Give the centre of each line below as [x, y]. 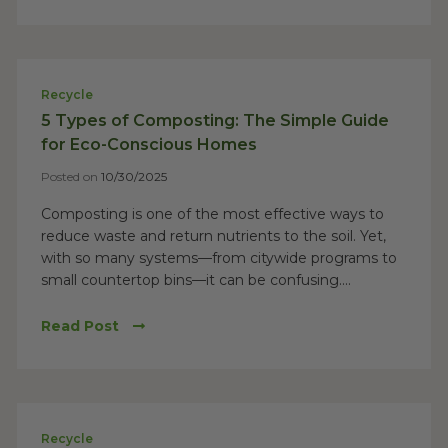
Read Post [80, 326]
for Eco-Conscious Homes [149, 144]
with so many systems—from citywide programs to [219, 258]
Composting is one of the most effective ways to [212, 214]
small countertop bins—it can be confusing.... [196, 280]
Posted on [71, 176]
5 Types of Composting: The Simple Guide [215, 120]
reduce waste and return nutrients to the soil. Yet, [213, 236]
